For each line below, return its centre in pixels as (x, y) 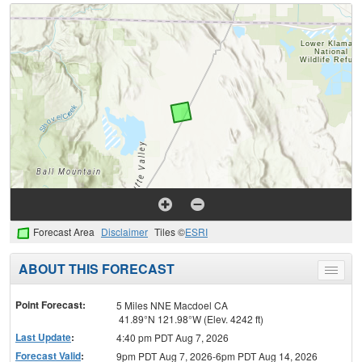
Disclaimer (124, 232)
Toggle (345, 273)
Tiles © (170, 232)
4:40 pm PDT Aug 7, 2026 (172, 338)
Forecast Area (64, 232)
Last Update (43, 337)
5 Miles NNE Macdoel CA (172, 305)
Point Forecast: (51, 305)
